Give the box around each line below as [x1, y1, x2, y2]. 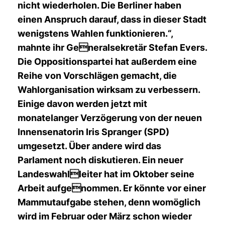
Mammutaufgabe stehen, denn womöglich [18, 197, 200, 207]
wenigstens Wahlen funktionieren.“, [18, 28, 173, 39]
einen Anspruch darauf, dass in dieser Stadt [18, 14, 206, 25]
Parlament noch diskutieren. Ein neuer [18, 155, 183, 165]
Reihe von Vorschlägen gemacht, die [18, 70, 177, 81]
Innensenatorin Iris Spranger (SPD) [18, 127, 169, 137]
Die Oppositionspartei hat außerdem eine [18, 56, 197, 67]
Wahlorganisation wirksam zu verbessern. [18, 84, 200, 95]
